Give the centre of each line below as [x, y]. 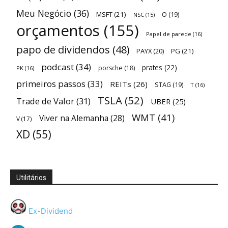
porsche [110, 68]
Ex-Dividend [50, 211]
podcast [58, 67]
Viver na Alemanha [74, 118]
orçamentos [58, 30]
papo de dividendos [63, 49]
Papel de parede [169, 34]
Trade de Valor [45, 101]
